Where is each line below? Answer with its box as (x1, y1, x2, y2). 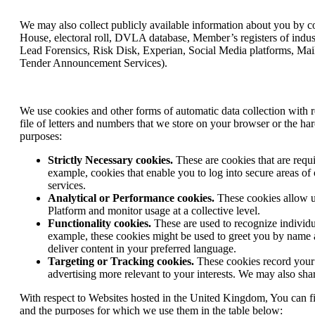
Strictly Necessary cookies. (48, 154, 173, 167)
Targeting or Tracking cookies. (48, 255, 194, 268)
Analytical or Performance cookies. (48, 192, 214, 205)
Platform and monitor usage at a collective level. (48, 205, 260, 217)
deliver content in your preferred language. (48, 243, 236, 255)
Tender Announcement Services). (20, 57, 167, 70)
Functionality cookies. (48, 217, 151, 230)
